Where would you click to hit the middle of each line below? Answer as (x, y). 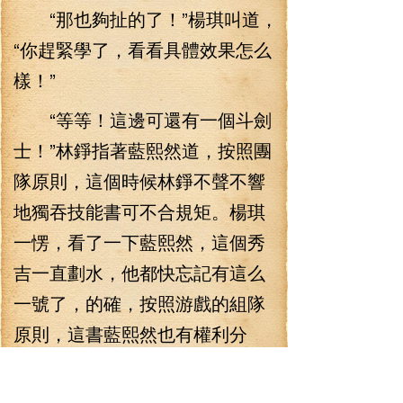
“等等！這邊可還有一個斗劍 (143, 119)
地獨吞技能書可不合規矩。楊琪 (139, 211)
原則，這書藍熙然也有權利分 (130, 333)
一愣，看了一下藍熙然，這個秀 (139, 242)
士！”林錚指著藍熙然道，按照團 (143, 150)
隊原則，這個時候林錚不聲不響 (139, 180)
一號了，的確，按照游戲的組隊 (139, 303)
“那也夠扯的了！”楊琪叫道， (146, 18)
